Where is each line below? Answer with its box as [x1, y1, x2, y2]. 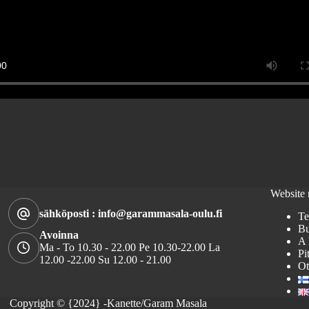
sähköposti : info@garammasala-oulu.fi [39, 207, 222, 219]
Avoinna [39, 229, 79, 241]
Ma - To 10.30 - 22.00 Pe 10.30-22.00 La [39, 241, 220, 254]
